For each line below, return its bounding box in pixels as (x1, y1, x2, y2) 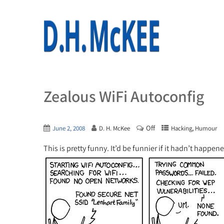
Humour (195, 124, 217, 132)
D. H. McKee (99, 124, 130, 132)
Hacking (171, 124, 192, 132)
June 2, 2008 (52, 124, 85, 132)
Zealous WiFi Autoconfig (43, 85, 204, 106)
